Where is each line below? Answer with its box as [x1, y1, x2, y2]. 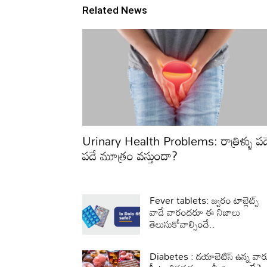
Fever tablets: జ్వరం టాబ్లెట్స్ [150, 190, 260, 210]
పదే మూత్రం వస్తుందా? [82, 143, 178, 167]
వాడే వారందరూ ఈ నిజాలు [150, 202, 241, 222]
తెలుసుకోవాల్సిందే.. [150, 214, 216, 234]
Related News [82, 4, 147, 16]
